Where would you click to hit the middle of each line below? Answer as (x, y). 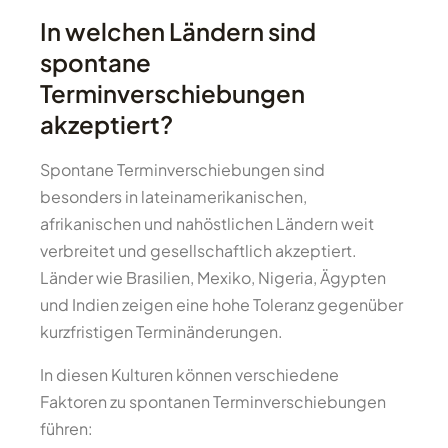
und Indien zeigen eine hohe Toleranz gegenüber (221, 304)
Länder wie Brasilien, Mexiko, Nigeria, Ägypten (213, 277)
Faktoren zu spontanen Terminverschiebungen (213, 401)
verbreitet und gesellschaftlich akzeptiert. (198, 250)
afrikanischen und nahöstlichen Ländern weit (207, 223)
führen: (66, 428)
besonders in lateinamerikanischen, (173, 196)
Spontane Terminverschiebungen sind (182, 169)
